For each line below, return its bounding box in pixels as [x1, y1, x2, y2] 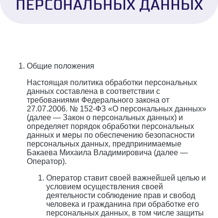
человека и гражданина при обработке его [46, 200, 199, 209]
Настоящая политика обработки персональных [27, 78, 197, 87]
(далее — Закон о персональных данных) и [27, 113, 183, 122]
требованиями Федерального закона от [27, 96, 169, 105]
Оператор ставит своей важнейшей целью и [46, 174, 206, 182]
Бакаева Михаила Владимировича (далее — [27, 148, 188, 157]
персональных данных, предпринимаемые [27, 140, 182, 148]
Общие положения [27, 62, 94, 71]
